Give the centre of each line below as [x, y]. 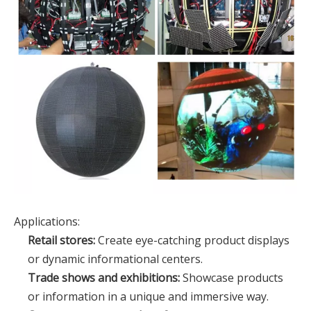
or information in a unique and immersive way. [148, 297]
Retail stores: [61, 241]
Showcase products [232, 278]
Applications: [47, 222]
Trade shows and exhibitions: [104, 278]
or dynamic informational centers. [115, 259]
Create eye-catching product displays [192, 241]
